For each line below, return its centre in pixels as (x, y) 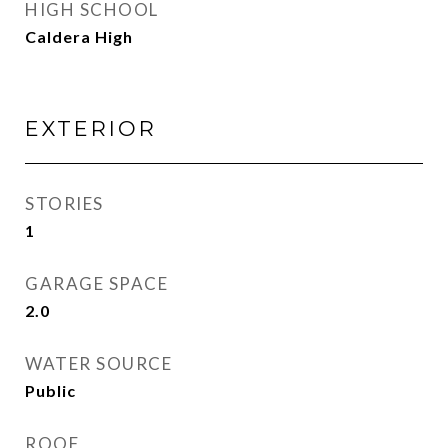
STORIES (64, 203)
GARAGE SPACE (96, 283)
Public (50, 390)
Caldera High (79, 36)
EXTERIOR (91, 128)
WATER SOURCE (98, 363)
